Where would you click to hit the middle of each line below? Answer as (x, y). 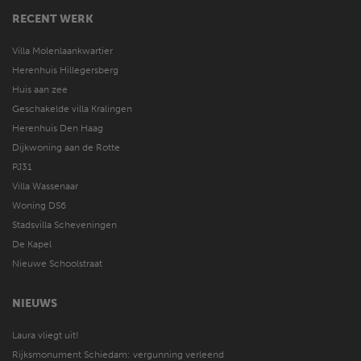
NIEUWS (35, 303)
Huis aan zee (40, 89)
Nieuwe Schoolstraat (57, 263)
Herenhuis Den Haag (58, 128)
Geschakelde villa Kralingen (72, 108)
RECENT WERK (53, 19)
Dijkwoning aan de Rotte (66, 147)
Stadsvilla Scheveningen (64, 224)
